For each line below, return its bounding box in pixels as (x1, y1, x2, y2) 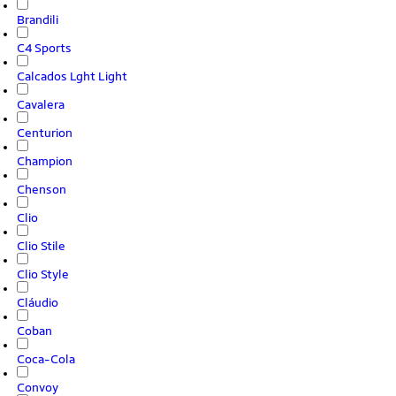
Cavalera (17, 97, 65, 111)
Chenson (17, 182, 66, 196)
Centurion (17, 126, 72, 140)
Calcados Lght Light (17, 69, 127, 83)
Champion (17, 154, 72, 168)
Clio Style (17, 267, 69, 281)
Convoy (17, 380, 58, 394)
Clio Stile (17, 239, 65, 253)
